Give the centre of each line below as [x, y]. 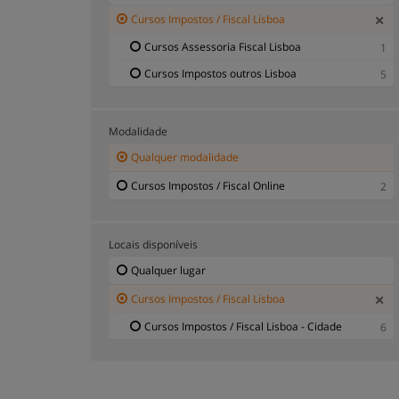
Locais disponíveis [153, 244]
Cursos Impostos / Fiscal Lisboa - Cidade [243, 326]
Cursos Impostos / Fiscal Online [208, 185]
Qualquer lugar [168, 270]
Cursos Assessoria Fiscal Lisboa [223, 46]
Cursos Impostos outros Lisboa [220, 73]
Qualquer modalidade [185, 157]
